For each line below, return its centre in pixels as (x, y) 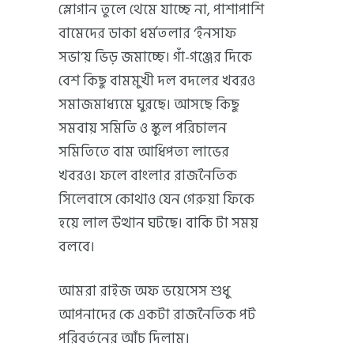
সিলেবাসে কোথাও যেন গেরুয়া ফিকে (156, 199)
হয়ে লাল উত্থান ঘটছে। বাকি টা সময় (158, 223)
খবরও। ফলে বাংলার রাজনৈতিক (148, 175)
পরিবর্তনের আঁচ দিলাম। (124, 338)
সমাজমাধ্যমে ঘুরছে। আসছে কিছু (149, 104)
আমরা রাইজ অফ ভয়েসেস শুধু (144, 291)
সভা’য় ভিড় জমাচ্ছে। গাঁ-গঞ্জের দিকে (155, 57)
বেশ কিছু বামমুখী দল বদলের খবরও (157, 81)
